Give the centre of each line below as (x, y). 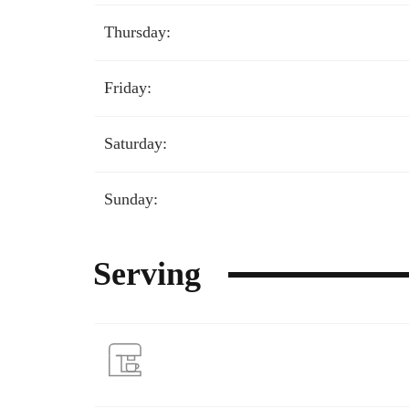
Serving (147, 274)
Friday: (128, 88)
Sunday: (131, 199)
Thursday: (137, 32)
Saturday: (136, 143)
